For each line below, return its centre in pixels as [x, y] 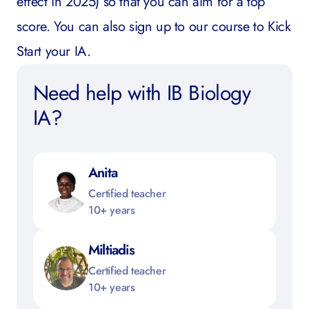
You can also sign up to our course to [161, 27]
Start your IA [52, 51]
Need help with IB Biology [142, 93]
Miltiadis [111, 250]
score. [36, 27]
